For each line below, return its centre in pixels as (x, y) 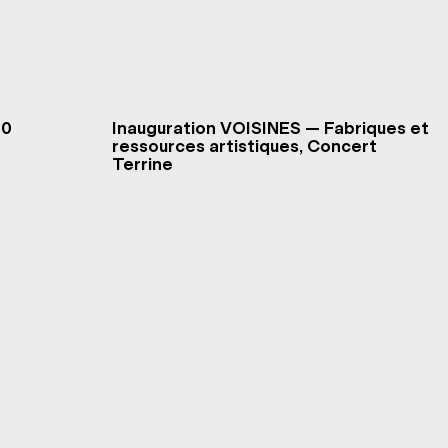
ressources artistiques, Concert (342, 146)
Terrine (142, 164)
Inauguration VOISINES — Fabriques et (270, 128)
